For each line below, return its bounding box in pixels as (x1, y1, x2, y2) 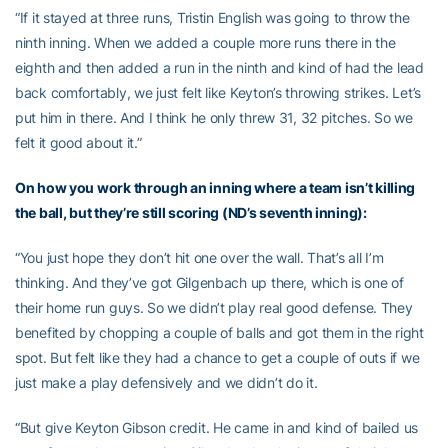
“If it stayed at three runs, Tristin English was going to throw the (15, 8, 410, 26)
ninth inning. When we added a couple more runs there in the (15, 33, 396, 51)
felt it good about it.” (15, 133, 142, 151)
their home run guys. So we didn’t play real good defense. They (15, 298, 413, 316)
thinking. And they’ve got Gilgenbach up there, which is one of (15, 273, 404, 291)
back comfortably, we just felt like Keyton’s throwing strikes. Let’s (15, 83, 421, 101)
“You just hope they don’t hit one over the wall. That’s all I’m (15, 248, 384, 266)
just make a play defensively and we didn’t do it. (15, 373, 318, 391)
